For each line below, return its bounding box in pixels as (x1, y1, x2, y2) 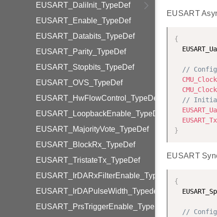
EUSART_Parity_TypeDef (36, 47, 126, 56)
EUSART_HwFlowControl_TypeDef (36, 94, 160, 102)
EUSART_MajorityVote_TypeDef (36, 125, 149, 133)
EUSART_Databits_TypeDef (36, 32, 135, 40)
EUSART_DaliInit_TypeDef (36, 1, 130, 9)
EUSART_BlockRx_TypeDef (36, 140, 135, 149)
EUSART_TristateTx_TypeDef (36, 156, 140, 164)
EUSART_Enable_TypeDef (36, 16, 131, 25)
